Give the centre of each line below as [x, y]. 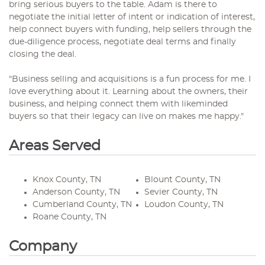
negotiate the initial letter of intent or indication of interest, [132, 17]
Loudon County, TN [184, 205]
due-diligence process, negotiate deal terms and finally [122, 42]
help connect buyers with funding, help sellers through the [130, 30]
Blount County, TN [182, 180]
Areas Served [55, 146]
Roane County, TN [70, 217]
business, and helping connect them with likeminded [118, 104]
